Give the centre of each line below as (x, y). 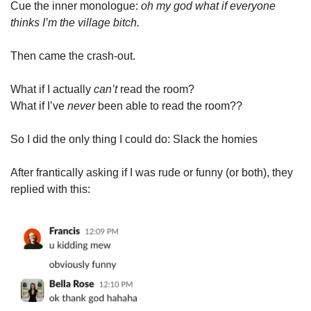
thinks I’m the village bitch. (75, 23)
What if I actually (52, 89)
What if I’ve (39, 106)
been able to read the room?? (169, 106)
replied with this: (50, 189)
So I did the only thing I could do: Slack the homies (134, 139)
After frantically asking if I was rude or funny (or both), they (152, 173)
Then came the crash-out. (73, 56)
